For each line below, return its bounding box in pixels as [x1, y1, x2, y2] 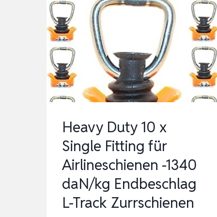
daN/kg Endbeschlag [62, 174, 197, 194]
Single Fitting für [62, 137, 167, 156]
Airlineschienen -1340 [62, 155, 197, 175]
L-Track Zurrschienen [62, 193, 194, 213]
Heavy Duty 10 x [62, 118, 167, 137]
